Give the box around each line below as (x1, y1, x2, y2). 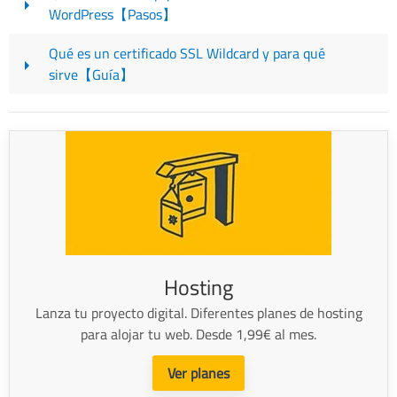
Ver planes (167, 359, 230, 386)
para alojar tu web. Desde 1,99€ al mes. (81, 320, 316, 347)
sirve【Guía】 (49, 60, 134, 88)
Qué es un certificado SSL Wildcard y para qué (49, 39, 325, 66)
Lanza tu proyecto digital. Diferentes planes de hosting (35, 299, 362, 326)
